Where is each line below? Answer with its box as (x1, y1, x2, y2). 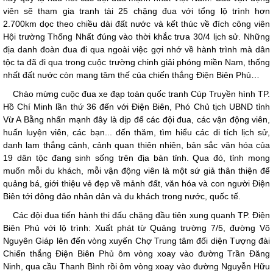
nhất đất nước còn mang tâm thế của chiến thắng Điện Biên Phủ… (3, 70, 260, 80)
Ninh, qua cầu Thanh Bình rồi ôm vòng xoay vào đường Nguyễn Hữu (3, 261, 270, 272)
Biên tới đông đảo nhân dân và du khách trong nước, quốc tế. (3, 191, 241, 202)
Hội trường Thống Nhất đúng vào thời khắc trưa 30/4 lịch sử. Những (3, 32, 270, 42)
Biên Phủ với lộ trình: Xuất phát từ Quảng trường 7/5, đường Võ (3, 223, 270, 233)
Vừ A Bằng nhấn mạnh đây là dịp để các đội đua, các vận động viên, (3, 115, 270, 125)
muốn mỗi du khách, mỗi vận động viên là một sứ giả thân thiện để (3, 166, 270, 176)
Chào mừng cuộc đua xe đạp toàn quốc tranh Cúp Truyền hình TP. (13, 89, 270, 99)
